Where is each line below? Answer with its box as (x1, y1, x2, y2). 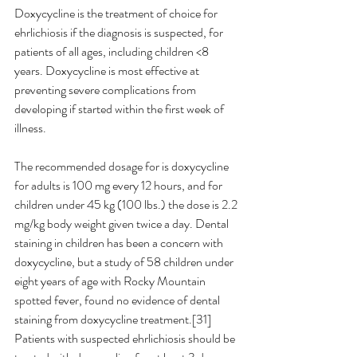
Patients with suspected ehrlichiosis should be (14, 329, 237, 348)
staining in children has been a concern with (14, 233, 226, 253)
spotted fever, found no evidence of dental (14, 291, 222, 310)
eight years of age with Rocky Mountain (14, 272, 208, 291)
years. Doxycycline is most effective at (14, 61, 202, 80)
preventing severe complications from (14, 80, 198, 100)
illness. (14, 119, 46, 138)
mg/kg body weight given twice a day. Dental (14, 214, 231, 233)
